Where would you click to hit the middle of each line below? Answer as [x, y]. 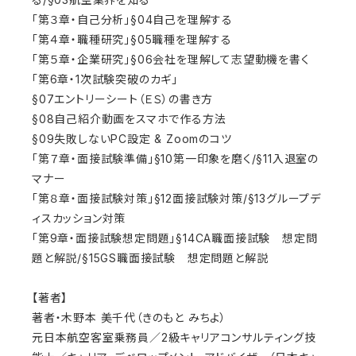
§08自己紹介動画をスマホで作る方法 [129, 119]
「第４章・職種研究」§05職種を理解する [132, 40]
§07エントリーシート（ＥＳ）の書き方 [123, 99]
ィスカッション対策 [79, 219]
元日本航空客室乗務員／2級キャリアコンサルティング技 [174, 338]
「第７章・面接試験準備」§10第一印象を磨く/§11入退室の [175, 159]
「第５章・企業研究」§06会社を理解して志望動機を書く [171, 60]
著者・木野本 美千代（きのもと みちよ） [130, 318]
